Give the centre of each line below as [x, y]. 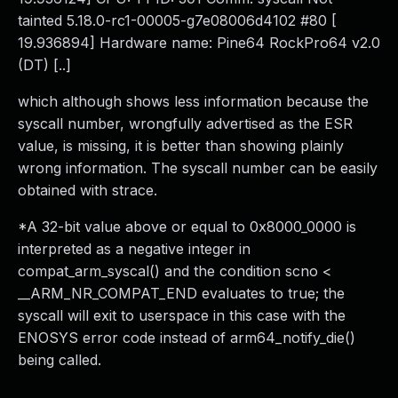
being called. [60, 360]
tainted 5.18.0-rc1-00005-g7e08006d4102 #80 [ [177, 20]
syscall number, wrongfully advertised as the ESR [185, 123]
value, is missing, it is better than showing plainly [181, 146]
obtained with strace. [88, 190]
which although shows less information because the [193, 101]
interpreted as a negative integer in [134, 249]
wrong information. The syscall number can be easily [198, 168]
